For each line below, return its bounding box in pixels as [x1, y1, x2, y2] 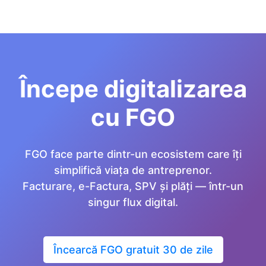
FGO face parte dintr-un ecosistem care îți [24, 147, 242, 160]
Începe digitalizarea [19, 74, 247, 103]
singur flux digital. [88, 195, 178, 208]
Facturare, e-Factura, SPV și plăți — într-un [23, 179, 243, 192]
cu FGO [91, 102, 175, 132]
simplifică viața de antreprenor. [54, 163, 212, 176]
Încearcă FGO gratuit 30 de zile [53, 243, 213, 256]
